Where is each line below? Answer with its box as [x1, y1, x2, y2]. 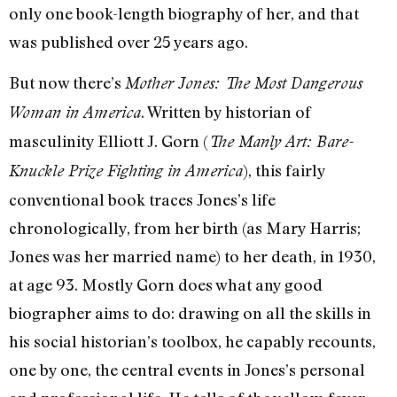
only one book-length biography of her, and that [9, 4, 359, 24]
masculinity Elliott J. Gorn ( [9, 131, 208, 152]
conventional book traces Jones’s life [9, 190, 276, 210]
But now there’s [9, 73, 125, 93]
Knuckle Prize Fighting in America [9, 161, 243, 181]
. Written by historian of [141, 102, 311, 122]
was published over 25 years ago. [9, 32, 248, 52]
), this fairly [243, 160, 325, 181]
